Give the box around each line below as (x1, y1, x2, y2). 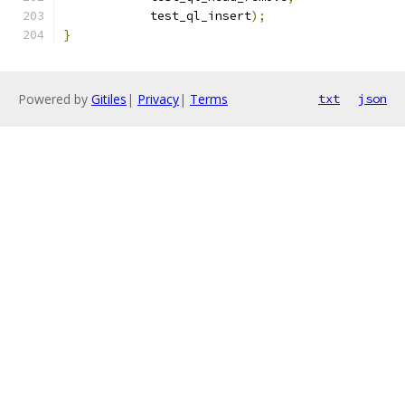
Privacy (137, 90, 179, 108)
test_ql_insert (121, 8, 251, 24)
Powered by (18, 90, 91, 108)
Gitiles (91, 90, 127, 108)
